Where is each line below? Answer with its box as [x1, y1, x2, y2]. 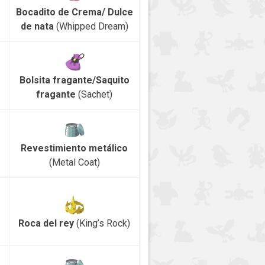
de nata [20, 21, 54, 33]
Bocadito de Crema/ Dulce [15, 7, 133, 18]
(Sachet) [78, 89, 112, 101]
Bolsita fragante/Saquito [19, 75, 130, 86]
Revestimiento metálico [21, 143, 128, 154]
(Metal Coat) [49, 157, 100, 169]
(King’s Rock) [74, 218, 130, 230]
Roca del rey [18, 218, 74, 230]
